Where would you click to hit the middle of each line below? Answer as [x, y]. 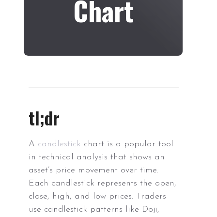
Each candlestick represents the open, [103, 184]
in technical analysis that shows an [97, 157]
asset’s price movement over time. [94, 170]
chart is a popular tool [127, 144]
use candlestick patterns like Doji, [94, 210]
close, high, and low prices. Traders [98, 197]
